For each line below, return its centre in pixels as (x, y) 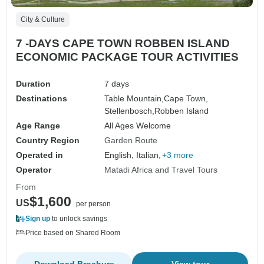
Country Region (48, 140)
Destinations (42, 98)
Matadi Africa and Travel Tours (161, 169)
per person (93, 204)
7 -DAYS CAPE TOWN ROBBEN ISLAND (123, 43)
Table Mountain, (134, 98)
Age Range (38, 125)
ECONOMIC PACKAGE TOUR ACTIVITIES (127, 57)
